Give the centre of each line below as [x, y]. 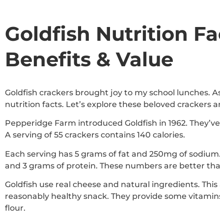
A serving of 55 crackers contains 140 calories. [95, 135]
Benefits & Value [89, 59]
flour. [15, 208]
